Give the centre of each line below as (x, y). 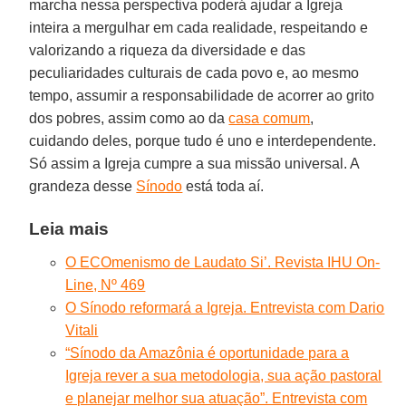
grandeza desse (83, 186)
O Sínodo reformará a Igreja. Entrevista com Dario (225, 307)
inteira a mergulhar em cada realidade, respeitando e (199, 27)
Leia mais (69, 228)
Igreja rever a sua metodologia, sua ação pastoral (224, 375)
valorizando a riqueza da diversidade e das (168, 50)
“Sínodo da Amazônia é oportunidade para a (208, 353)
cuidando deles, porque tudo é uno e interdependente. (203, 140)
